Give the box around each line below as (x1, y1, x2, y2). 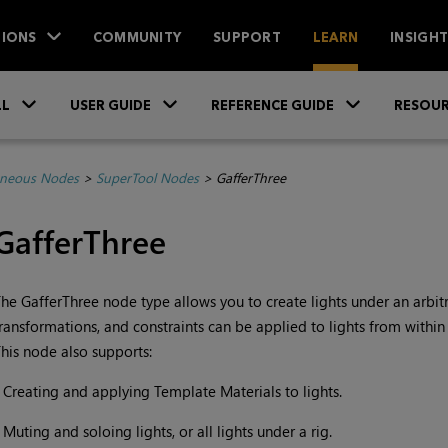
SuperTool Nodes (95, 168, 199, 188)
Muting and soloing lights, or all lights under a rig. (2, 421, 332, 442)
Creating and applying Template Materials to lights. (2, 381, 342, 402)
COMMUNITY (92, 28, 182, 45)
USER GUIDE (70, 97, 151, 114)
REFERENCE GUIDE (211, 97, 334, 114)
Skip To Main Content (154, 77, 294, 95)
